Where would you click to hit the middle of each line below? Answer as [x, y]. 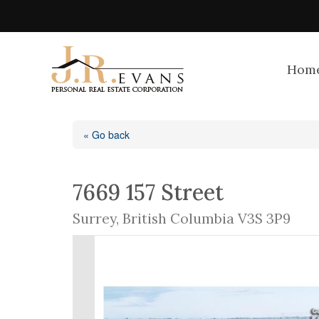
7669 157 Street [148, 192]
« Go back [106, 135]
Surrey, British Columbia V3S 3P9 [182, 218]
